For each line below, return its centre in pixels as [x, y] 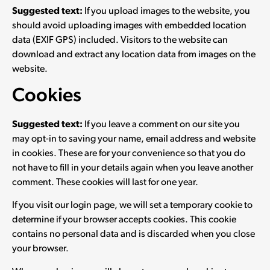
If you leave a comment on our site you [162, 124]
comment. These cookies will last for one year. [105, 182]
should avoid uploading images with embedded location [129, 26]
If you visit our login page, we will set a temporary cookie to [132, 206]
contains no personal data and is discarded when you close [133, 235]
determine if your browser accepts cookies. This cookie [124, 220]
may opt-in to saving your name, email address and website [134, 139]
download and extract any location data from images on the [134, 55]
